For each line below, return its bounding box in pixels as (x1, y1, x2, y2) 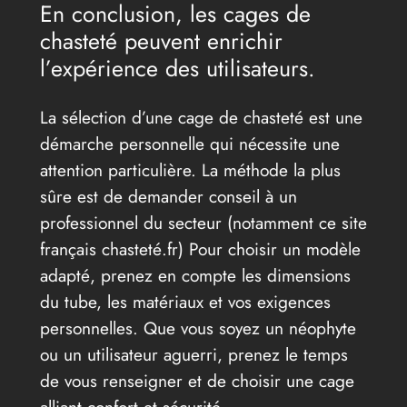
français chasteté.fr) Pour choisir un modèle (39, 235, 361, 262)
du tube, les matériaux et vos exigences (39, 288, 331, 314)
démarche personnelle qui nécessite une (39, 130, 340, 156)
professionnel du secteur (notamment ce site (39, 209, 367, 235)
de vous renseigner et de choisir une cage (39, 367, 354, 393)
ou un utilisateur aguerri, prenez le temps (39, 341, 348, 367)
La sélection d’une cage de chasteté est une (39, 104, 362, 130)
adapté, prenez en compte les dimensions (39, 262, 351, 288)
